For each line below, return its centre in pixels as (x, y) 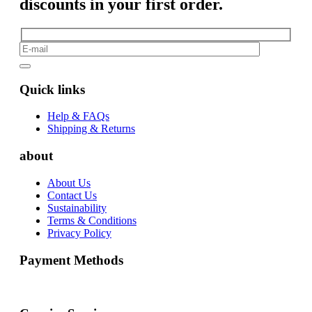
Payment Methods (71, 260)
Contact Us (72, 195)
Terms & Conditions (92, 220)
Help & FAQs (78, 116)
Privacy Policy (79, 233)
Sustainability (77, 208)
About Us (69, 182)
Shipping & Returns (91, 129)
